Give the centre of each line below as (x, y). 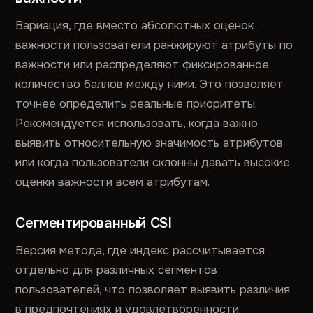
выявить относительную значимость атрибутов (150, 143)
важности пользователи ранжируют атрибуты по (154, 45)
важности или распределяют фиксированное (143, 65)
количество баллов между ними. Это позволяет (150, 84)
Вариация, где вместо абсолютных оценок (135, 26)
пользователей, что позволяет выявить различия (153, 290)
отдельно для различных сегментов (117, 270)
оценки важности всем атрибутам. (113, 182)
